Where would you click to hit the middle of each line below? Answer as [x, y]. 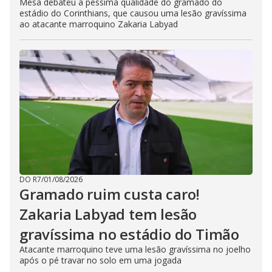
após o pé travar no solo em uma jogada [100, 260]
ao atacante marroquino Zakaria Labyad [99, 24]
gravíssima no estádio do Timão [129, 234]
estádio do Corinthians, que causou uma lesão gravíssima [133, 13]
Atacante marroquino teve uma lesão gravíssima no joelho [135, 249]
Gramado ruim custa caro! [110, 194]
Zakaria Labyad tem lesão [108, 214]
